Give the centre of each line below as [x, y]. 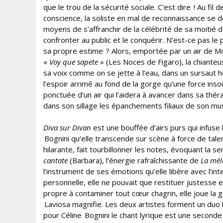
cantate [56, 161]
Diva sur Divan [67, 128]
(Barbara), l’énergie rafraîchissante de [135, 161]
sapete [88, 61]
